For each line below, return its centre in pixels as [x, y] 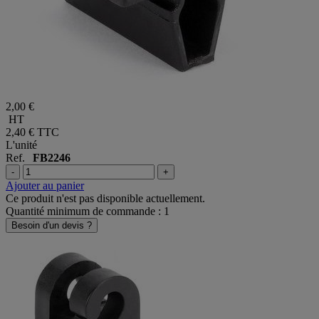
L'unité [21, 145]
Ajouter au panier [45, 186]
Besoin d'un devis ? [52, 226]
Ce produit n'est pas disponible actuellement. [105, 199]
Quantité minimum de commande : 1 [88, 211]
